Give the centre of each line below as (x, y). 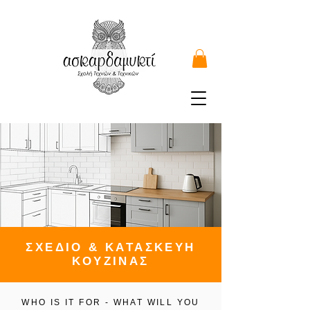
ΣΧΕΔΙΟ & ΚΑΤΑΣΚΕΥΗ (111, 248)
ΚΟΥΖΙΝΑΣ (111, 262)
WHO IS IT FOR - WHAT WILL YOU (111, 303)
